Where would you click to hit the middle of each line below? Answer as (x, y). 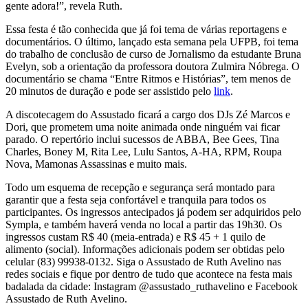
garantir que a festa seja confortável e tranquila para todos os (136, 200)
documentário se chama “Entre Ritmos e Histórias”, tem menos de (148, 79)
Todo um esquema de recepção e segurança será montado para (140, 188)
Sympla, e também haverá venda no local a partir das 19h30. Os (144, 225)
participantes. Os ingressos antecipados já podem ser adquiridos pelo (153, 212)
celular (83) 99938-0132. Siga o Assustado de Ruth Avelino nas (143, 262)
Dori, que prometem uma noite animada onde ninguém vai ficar (143, 127)
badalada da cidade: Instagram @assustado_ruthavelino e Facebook (152, 287)
